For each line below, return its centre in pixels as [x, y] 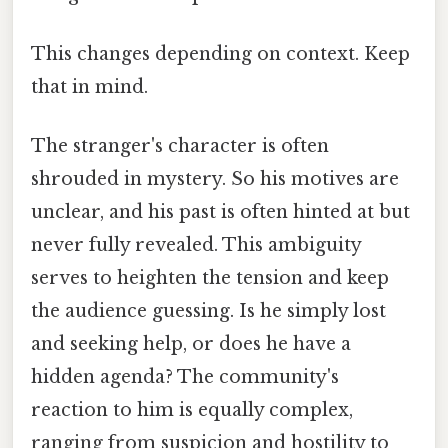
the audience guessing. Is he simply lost [208, 310]
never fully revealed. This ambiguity [196, 244]
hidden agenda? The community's [185, 376]
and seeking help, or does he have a [191, 343]
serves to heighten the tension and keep [210, 277]
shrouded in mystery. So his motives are [215, 178]
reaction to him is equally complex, [192, 409]
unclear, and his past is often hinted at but [220, 211]
